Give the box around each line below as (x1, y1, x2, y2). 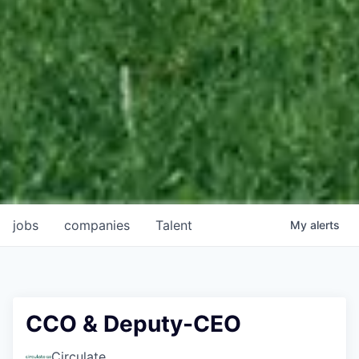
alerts (310, 218, 340, 232)
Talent (155, 217, 192, 234)
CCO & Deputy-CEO (26, 310, 241, 338)
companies (64, 217, 130, 234)
